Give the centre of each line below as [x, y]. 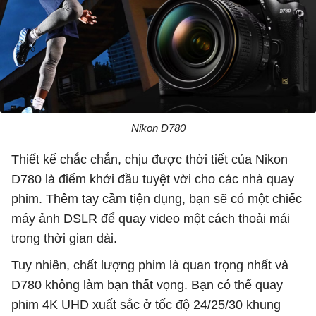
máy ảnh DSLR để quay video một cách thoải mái [151, 219]
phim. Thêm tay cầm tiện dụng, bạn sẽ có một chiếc [157, 199]
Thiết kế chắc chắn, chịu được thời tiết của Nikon [150, 160]
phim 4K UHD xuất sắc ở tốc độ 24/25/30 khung [146, 305]
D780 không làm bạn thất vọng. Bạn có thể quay [147, 285]
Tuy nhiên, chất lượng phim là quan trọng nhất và [150, 266]
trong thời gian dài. [64, 239]
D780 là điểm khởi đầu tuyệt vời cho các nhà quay [153, 180]
